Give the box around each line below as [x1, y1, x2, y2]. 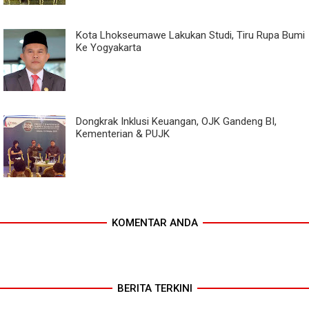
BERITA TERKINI [117, 282, 192, 295]
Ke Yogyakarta [76, 41, 141, 54]
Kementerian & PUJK [76, 128, 170, 141]
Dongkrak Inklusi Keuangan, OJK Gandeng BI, [76, 115, 277, 128]
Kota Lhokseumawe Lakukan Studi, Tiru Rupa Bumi [76, 29, 305, 42]
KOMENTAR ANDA [111, 217, 198, 230]
